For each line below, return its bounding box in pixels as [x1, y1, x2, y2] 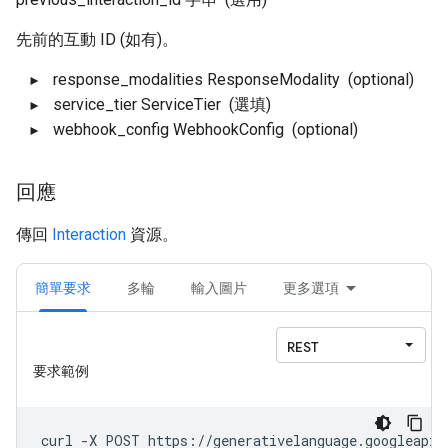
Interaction [52, 225, 126, 244]
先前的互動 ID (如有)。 [16, 30, 178, 49]
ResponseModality [207, 70, 340, 89]
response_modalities [53, 70, 203, 89]
